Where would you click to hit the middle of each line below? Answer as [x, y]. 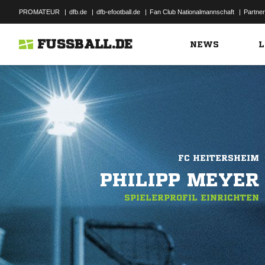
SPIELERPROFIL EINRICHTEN [192, 198]
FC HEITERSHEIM [219, 158]
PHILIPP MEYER [180, 180]
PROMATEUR [39, 12]
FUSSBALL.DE [85, 44]
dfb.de [78, 12]
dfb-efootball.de [118, 12]
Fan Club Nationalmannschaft [192, 12]
